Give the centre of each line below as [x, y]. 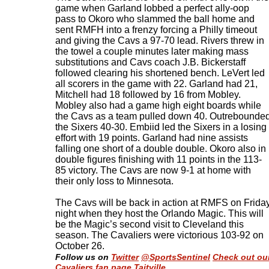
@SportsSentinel [176, 257]
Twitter [125, 257]
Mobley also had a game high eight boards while [158, 105]
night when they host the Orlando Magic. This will [159, 213]
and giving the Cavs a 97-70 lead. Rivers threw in [160, 41]
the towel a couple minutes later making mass [152, 51]
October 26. [80, 246]
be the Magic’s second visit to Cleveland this [150, 224]
